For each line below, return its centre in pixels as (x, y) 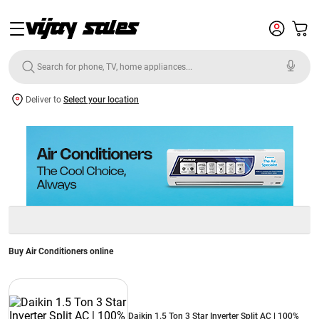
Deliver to (45, 100)
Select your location (101, 100)
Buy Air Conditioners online (61, 251)
